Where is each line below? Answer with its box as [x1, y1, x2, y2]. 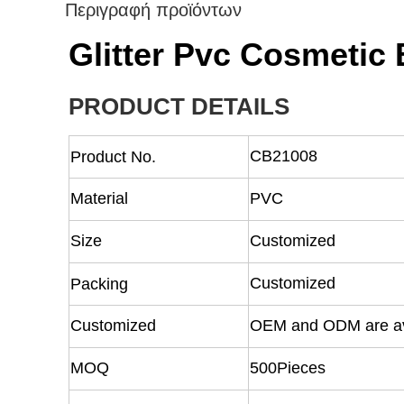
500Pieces [250, 359, 326, 377]
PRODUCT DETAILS [69, 93, 289, 120]
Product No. [70, 148, 156, 166]
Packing [70, 275, 128, 293]
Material [70, 189, 128, 207]
